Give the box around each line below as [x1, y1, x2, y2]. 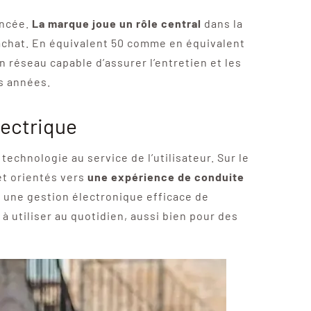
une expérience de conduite [87, 169, 244, 183]
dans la [201, 16, 243, 30]
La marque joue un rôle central [28, 16, 201, 30]
